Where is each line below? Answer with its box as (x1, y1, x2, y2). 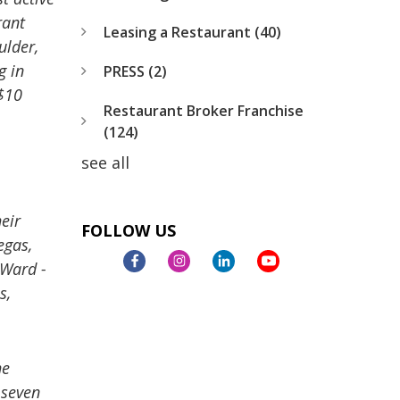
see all (80, 151, 129, 173)
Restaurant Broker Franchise (103, 100, 304, 121)
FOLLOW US (80, 219, 176, 241)
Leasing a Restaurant (103, 21, 254, 42)
